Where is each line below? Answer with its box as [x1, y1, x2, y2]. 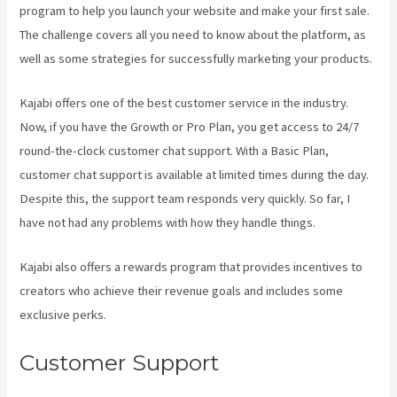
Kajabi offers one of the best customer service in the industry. [19, 95, 349, 112]
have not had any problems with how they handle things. [19, 214, 316, 231]
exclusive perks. [19, 307, 107, 323]
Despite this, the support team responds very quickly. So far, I [19, 191, 351, 207]
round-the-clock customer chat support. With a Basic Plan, [19, 143, 330, 160]
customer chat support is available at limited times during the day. [19, 167, 370, 183]
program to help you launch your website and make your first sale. [19, 2, 370, 19]
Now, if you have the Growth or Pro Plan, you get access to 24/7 [19, 119, 360, 136]
